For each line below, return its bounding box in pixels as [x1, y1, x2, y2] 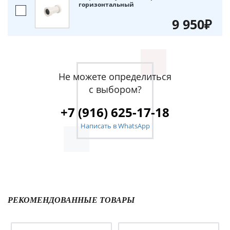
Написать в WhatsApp [80, 121, 150, 131]
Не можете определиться [59, 70, 171, 83]
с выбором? [88, 83, 142, 96]
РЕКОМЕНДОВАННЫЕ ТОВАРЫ [8, 196, 135, 205]
